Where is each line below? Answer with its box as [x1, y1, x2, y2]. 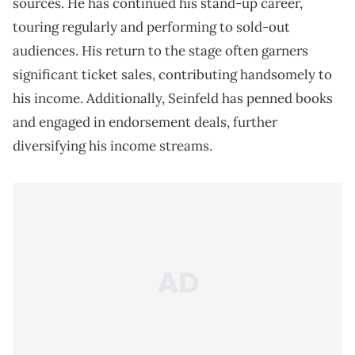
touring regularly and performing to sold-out [13, 18, 290, 36]
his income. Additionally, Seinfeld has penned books [13, 90, 333, 108]
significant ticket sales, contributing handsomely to [13, 66, 332, 84]
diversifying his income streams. [13, 137, 212, 155]
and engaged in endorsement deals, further [13, 113, 277, 132]
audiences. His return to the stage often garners [13, 42, 308, 60]
